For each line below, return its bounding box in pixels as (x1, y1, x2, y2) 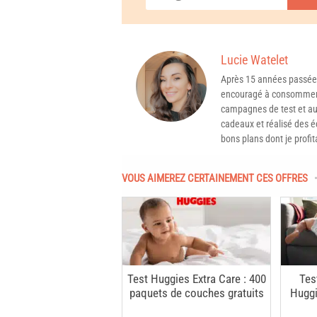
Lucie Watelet (221, 52, 288, 67)
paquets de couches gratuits (129, 286, 264, 301)
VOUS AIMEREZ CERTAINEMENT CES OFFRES (122, 172, 308, 185)
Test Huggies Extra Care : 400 (127, 272, 266, 287)
